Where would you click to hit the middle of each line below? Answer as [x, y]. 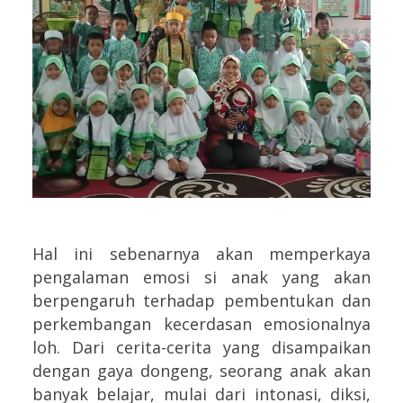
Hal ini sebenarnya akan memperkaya [201, 253]
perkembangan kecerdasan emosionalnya [201, 323]
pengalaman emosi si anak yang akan [201, 277]
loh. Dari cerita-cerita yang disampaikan [201, 347]
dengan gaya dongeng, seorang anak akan [201, 370]
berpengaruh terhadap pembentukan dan [201, 300]
